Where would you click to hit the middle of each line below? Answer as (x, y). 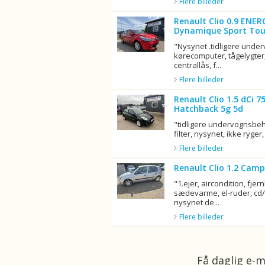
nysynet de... (197, 202)
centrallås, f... (198, 65)
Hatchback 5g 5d (209, 109)
